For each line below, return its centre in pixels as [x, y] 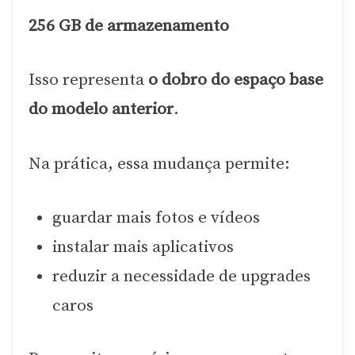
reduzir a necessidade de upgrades [181, 277]
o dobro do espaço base [236, 80]
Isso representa [88, 80]
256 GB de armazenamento [129, 26]
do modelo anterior [101, 110]
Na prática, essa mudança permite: [159, 164]
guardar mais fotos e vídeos [156, 218]
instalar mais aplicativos [143, 248]
